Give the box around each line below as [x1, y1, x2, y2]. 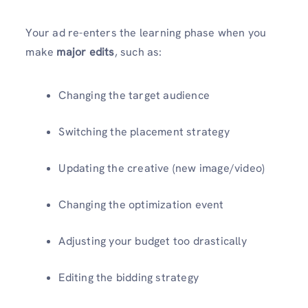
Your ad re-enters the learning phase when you [25, 25, 267, 40]
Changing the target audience [58, 88, 210, 103]
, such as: [114, 45, 162, 59]
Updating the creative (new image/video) [58, 161, 265, 176]
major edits [56, 45, 115, 59]
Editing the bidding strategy [58, 270, 199, 285]
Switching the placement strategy [58, 124, 230, 140]
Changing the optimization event [58, 197, 224, 212]
